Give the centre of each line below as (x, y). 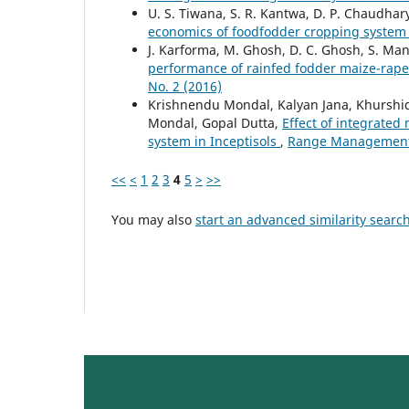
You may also (153, 219)
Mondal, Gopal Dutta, (215, 122)
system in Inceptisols (214, 141)
